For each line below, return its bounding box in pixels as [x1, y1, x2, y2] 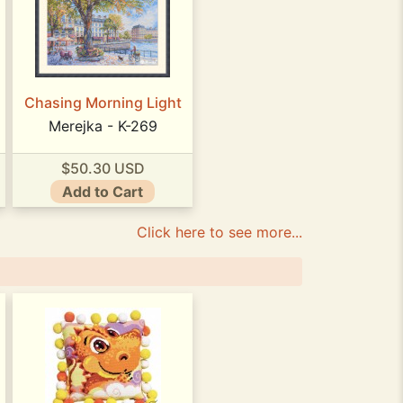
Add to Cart [62, 182, 143, 201]
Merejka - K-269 [48, 117, 157, 136]
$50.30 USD [60, 158, 145, 177]
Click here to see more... [137, 223, 302, 241]
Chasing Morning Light [23, 94, 182, 112]
